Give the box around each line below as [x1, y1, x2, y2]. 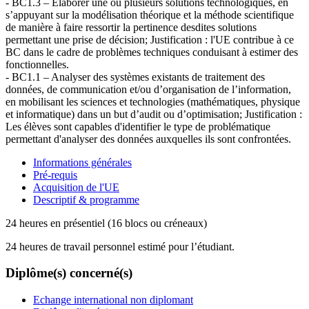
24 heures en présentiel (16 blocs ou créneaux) [6, 217, 207, 229]
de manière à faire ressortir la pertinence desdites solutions [6, 21, 257, 33]
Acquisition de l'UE [33, 181, 119, 193]
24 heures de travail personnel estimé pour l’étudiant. [6, 240, 235, 252]
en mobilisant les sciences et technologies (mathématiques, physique [6, 95, 300, 108]
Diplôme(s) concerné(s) [6, 266, 132, 281]
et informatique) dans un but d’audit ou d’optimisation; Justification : [6, 108, 302, 120]
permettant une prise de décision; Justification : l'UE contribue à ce [6, 33, 294, 46]
